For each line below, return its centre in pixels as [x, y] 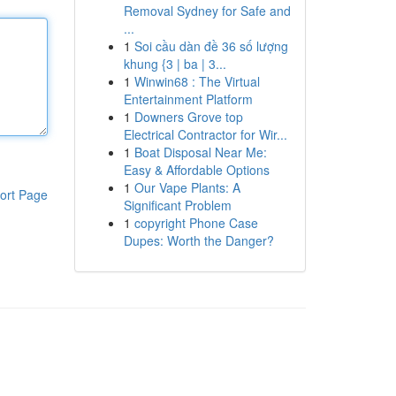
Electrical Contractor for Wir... [205, 134]
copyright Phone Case [196, 223]
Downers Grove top [188, 117]
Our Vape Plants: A [187, 187]
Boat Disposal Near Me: [200, 152]
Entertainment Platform [188, 99]
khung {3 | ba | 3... [175, 64]
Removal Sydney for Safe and [207, 11]
